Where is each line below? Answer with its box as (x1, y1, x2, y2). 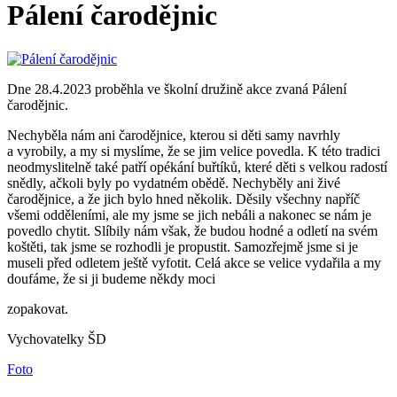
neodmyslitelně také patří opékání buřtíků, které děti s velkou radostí (7, 159, 387, 175)
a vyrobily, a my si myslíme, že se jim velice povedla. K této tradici (7, 143, 380, 159)
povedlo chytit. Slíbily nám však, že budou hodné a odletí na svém (7, 222, 378, 238)
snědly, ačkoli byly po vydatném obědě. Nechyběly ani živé (7, 175, 340, 191)
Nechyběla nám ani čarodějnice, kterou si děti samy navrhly (7, 127, 340, 143)
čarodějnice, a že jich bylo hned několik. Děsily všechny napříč (7, 191, 360, 206)
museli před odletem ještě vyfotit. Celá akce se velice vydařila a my (7, 254, 381, 270)
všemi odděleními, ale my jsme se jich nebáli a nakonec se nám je (7, 206, 371, 222)
